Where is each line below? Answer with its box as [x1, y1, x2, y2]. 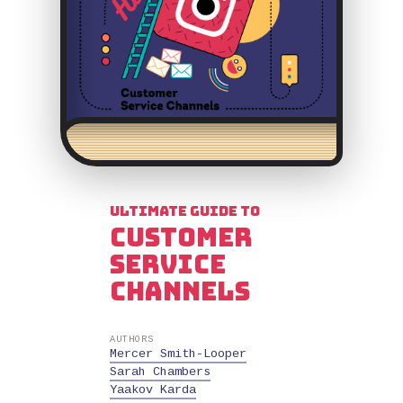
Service [110, 247, 226, 281]
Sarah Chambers [110, 364, 210, 379]
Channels [110, 274, 250, 308]
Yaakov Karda [110, 382, 196, 397]
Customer [110, 220, 253, 254]
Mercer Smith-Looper [110, 346, 246, 361]
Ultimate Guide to [110, 201, 260, 220]
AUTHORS [110, 334, 154, 345]
